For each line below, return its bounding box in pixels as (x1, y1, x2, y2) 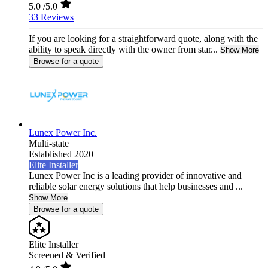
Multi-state (29, 138, 69, 149)
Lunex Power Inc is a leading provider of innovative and (29, 170, 242, 181)
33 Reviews (29, 12, 74, 23)
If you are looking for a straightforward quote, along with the (29, 33, 258, 44)
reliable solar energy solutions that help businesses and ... (29, 181, 243, 192)
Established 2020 (29, 149, 93, 160)
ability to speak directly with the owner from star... (29, 44, 218, 55)
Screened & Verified (29, 250, 105, 261)
